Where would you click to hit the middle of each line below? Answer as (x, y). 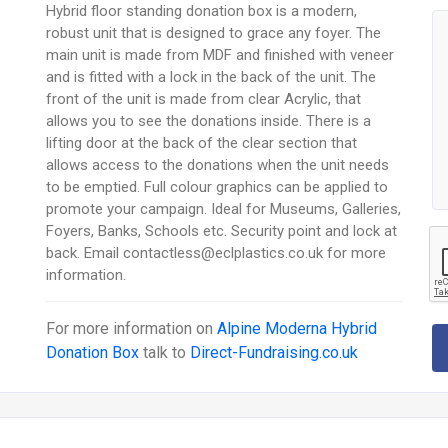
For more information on (132, 329)
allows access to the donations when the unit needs (218, 165)
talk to (165, 353)
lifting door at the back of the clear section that (202, 143)
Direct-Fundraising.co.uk (274, 353)
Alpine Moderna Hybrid (297, 329)
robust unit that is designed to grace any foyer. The (214, 33)
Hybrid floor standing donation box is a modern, (202, 11)
